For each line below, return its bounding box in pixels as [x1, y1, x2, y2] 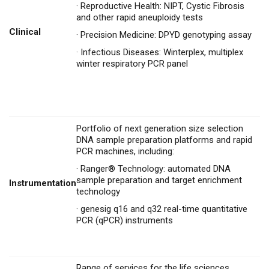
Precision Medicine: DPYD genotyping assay [80, 29, 252, 41]
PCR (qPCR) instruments [76, 215, 173, 226]
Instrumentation [9, 178, 76, 189]
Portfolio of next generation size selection [76, 123, 243, 134]
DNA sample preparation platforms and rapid [76, 134, 252, 146]
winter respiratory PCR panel [76, 58, 188, 70]
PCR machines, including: [76, 146, 174, 157]
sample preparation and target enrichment [76, 175, 242, 186]
